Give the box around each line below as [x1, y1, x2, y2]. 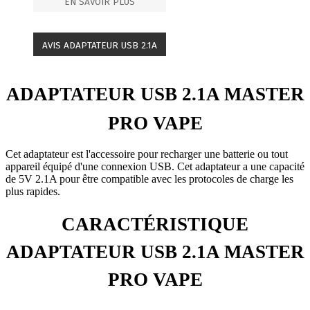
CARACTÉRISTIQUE [62, 213, 248, 235]
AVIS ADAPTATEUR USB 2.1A [42, 39, 158, 51]
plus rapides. [6, 185, 60, 197]
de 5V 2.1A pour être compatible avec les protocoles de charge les [6, 172, 293, 185]
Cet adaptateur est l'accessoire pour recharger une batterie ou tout [6, 147, 288, 160]
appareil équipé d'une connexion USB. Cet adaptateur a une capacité [6, 160, 304, 172]
